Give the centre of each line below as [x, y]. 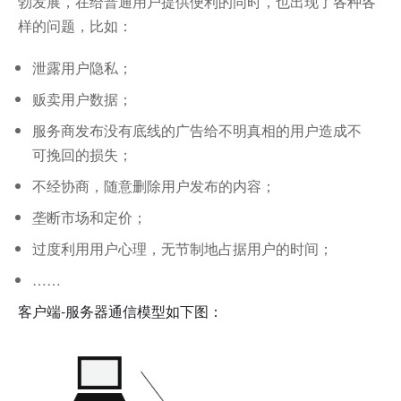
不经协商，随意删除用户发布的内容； [154, 186]
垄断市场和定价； [90, 217]
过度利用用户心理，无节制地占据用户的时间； [183, 248]
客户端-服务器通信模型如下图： [120, 311]
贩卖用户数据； [82, 99]
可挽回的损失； [82, 154]
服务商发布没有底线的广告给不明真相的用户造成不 [197, 130]
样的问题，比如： [75, 26]
